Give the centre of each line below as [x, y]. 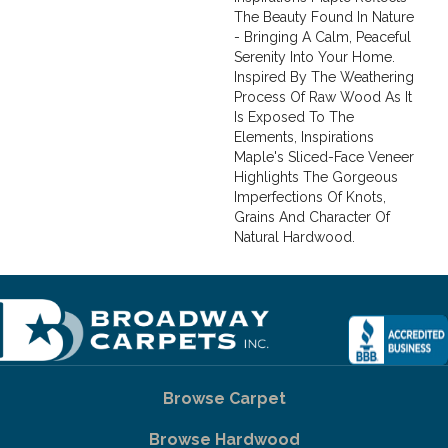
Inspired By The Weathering [324, 77]
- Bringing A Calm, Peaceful [322, 37]
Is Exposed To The [294, 117]
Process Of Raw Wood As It [323, 97]
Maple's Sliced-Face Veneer [324, 157]
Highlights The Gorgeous [316, 177]
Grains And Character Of [312, 217]
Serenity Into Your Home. [314, 57]
